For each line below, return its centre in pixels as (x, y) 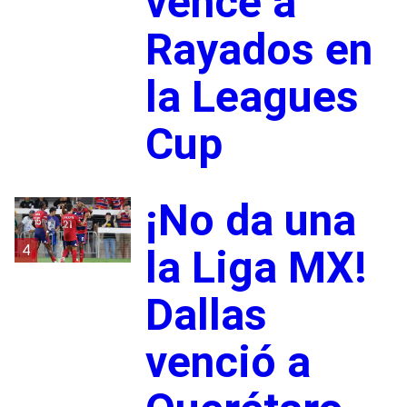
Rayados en (258, 49)
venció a (228, 362)
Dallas (206, 314)
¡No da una (250, 220)
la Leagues (252, 96)
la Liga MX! (256, 267)
